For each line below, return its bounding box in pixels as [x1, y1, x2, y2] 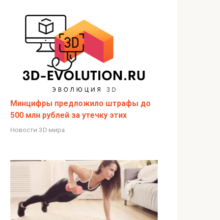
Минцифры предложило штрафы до [10, 99, 151, 109]
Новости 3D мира [10, 126, 65, 134]
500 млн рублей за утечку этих [10, 110, 127, 120]
